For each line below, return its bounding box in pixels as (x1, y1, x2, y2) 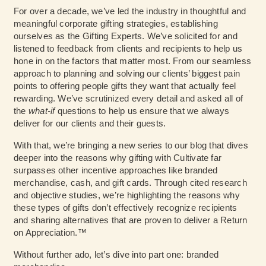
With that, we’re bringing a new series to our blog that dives (14, 140, 248, 151)
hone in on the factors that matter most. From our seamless (14, 56, 252, 66)
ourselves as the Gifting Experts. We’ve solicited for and (14, 31, 237, 42)
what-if (28, 106, 55, 116)
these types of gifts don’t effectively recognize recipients (14, 202, 237, 213)
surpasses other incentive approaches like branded (14, 165, 218, 176)
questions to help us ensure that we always (55, 106, 230, 116)
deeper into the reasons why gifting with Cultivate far (14, 153, 222, 163)
